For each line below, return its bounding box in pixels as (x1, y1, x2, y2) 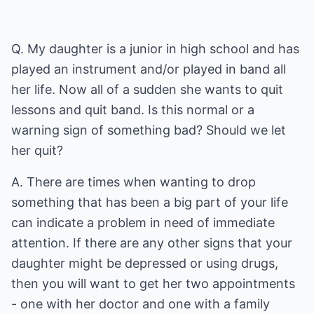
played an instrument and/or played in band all (11, 62, 286, 76)
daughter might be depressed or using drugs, (11, 256, 278, 271)
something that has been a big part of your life (11, 195, 288, 210)
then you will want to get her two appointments (11, 276, 295, 291)
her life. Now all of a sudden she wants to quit (11, 82, 283, 97)
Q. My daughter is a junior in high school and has (11, 41, 299, 56)
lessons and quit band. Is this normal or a (11, 102, 254, 117)
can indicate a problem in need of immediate (11, 215, 275, 230)
